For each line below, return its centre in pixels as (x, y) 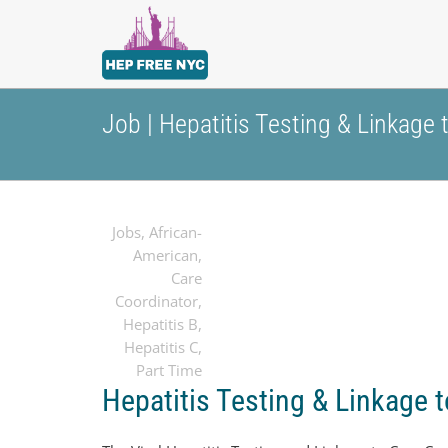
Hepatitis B (160, 324)
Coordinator (156, 301)
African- (175, 232)
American (165, 255)
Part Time (169, 370)
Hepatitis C (161, 347)
